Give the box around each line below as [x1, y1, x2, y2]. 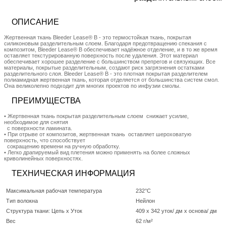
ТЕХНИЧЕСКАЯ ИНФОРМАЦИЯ [12, 168, 135, 178]
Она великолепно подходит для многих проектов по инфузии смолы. [4, 82, 181, 89]
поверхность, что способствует [4, 137, 85, 143]
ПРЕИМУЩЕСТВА [12, 96, 81, 105]
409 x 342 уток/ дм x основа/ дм [136, 207, 217, 214]
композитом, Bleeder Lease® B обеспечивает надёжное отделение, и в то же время [4, 46, 217, 52]
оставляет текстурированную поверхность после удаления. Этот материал [4, 52, 198, 59]
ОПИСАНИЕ [12, 17, 59, 26]
